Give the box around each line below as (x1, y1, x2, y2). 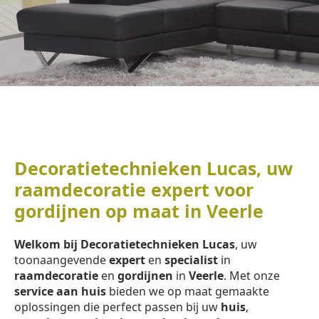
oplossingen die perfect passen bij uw (14, 298, 221, 315)
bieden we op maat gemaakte (106, 283, 269, 299)
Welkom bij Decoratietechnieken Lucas (14, 236, 235, 252)
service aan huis (14, 283, 106, 299)
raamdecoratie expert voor (14, 177, 253, 202)
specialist (164, 251, 218, 268)
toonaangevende (14, 251, 109, 268)
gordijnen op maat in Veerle (14, 199, 263, 224)
